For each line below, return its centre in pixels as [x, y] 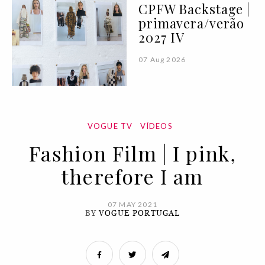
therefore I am [132, 177]
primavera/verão [192, 23]
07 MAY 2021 [132, 205]
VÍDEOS [156, 126]
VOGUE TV [110, 126]
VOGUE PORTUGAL [140, 214]
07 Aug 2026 [162, 60]
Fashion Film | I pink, [132, 153]
